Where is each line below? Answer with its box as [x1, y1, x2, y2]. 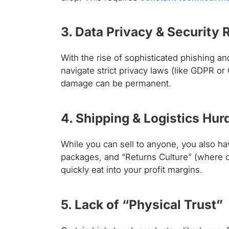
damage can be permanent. [60, 78, 171, 89]
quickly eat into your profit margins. [60, 165, 202, 175]
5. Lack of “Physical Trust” [60, 196, 223, 212]
